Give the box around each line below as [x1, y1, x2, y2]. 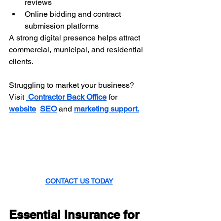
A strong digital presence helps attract [9, 33, 142, 43]
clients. [9, 57, 34, 67]
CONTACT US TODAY [45, 177, 113, 185]
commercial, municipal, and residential [9, 45, 145, 55]
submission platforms [25, 21, 99, 31]
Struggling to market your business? [9, 80, 136, 90]
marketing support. [74, 104, 139, 114]
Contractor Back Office [28, 92, 107, 102]
